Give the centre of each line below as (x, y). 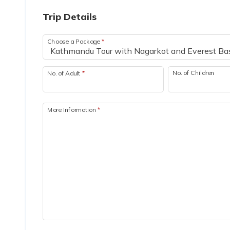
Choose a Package (74, 41)
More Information (73, 109)
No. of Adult (65, 73)
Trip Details (70, 17)
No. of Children (193, 72)
